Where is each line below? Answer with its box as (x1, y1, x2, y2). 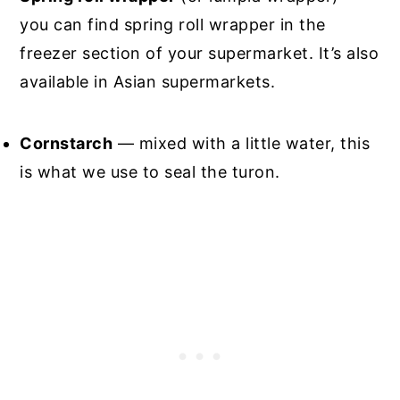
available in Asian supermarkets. (20, 71, 276, 91)
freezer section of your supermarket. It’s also (20, 43, 379, 62)
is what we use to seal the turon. (20, 162, 280, 181)
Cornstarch (20, 133, 113, 153)
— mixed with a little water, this (112, 133, 371, 153)
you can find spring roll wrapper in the (20, 14, 326, 34)
